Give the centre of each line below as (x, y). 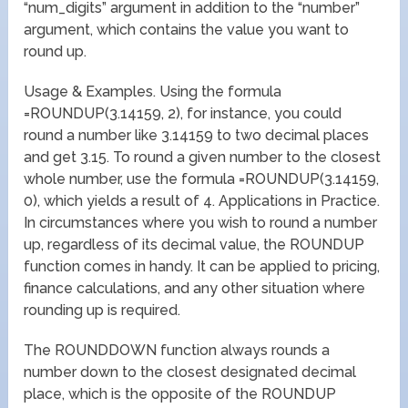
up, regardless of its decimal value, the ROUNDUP (194, 245)
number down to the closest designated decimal (190, 372)
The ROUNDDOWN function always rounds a (177, 351)
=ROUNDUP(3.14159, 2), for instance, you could (183, 114)
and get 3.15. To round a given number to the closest (203, 158)
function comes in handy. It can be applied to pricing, (202, 267)
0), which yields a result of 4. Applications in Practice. (202, 201)
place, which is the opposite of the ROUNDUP (180, 394)
